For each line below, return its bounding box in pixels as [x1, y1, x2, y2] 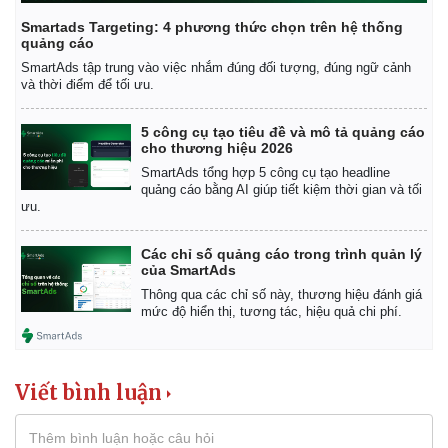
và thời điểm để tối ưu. [21, 77, 154, 93]
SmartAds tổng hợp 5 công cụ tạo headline [141, 165, 390, 181]
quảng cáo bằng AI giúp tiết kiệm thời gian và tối [141, 182, 422, 198]
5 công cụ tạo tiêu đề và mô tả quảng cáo [141, 124, 425, 141]
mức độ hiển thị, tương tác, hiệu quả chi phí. [141, 304, 402, 320]
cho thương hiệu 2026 [141, 140, 293, 157]
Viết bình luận [15, 380, 162, 406]
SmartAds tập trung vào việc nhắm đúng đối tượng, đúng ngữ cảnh [21, 60, 411, 76]
